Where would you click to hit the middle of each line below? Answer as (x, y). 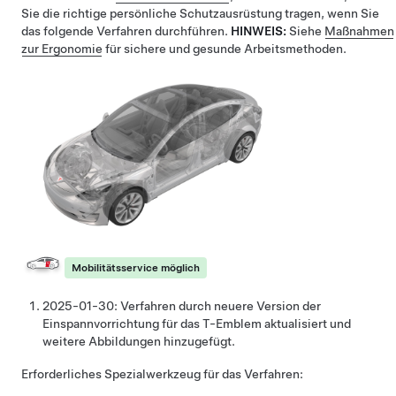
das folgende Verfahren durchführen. (126, 30)
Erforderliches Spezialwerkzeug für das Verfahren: (162, 374)
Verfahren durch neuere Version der (221, 305)
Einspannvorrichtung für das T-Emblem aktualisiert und (197, 323)
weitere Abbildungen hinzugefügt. (139, 341)
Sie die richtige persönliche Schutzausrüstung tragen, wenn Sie (200, 13)
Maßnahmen (359, 30)
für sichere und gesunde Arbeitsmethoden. (225, 48)
